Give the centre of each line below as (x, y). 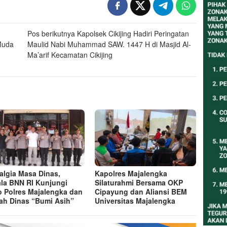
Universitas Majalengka (135, 201)
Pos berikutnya (51, 34)
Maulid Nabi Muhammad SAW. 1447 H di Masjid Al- (109, 44)
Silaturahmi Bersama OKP (139, 183)
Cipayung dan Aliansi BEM (141, 192)
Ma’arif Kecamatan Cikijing (70, 55)
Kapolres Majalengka (131, 174)
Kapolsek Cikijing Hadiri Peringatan (132, 34)
